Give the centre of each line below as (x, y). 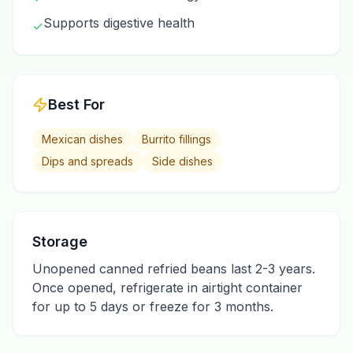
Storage (60, 242)
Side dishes (182, 161)
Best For (76, 104)
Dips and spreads (87, 161)
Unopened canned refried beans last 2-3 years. (174, 269)
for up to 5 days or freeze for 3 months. (153, 307)
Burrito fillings (176, 139)
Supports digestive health (119, 23)
